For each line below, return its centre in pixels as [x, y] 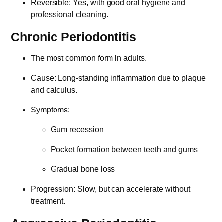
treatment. [48, 201]
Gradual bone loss [83, 169]
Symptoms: [51, 110]
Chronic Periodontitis [74, 37]
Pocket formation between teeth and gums [124, 150]
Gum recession [77, 130]
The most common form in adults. [89, 58]
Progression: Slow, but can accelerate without [111, 189]
